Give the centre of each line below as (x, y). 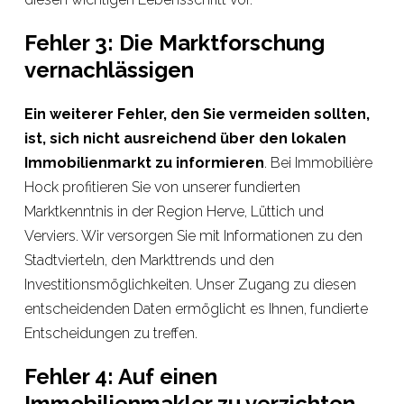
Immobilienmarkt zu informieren (144, 163)
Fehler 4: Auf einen (120, 376)
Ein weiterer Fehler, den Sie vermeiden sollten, (197, 114)
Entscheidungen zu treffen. (110, 333)
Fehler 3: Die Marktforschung (174, 43)
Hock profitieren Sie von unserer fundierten (162, 187)
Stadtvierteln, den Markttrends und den (149, 260)
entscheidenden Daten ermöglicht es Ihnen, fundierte (196, 309)
